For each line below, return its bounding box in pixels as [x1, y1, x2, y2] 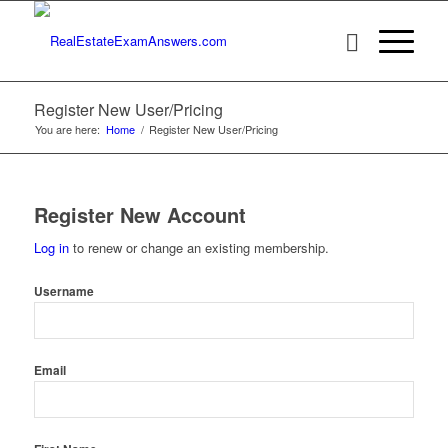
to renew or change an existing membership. [68, 238, 329, 258]
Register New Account [33, 200, 246, 229]
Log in [33, 238, 69, 258]
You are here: [34, 121, 100, 137]
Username [33, 283, 94, 301]
